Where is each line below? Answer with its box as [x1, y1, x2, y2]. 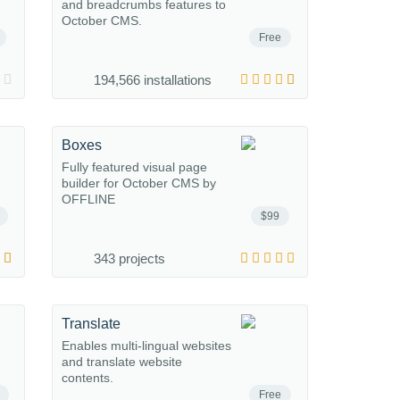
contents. [62, 371, 113, 385]
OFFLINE [62, 192, 115, 206]
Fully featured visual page [62, 160, 207, 174]
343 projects [94, 251, 165, 266]
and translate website [62, 354, 182, 369]
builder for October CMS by [62, 176, 216, 190]
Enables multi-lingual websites [62, 338, 231, 353]
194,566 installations [94, 72, 212, 87]
